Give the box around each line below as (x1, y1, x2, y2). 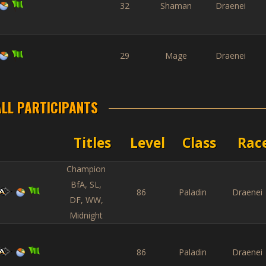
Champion (66, 163, 106, 175)
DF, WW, (69, 194, 103, 205)
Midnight (69, 210, 103, 221)
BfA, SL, (71, 179, 102, 190)
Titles (74, 133, 111, 152)
